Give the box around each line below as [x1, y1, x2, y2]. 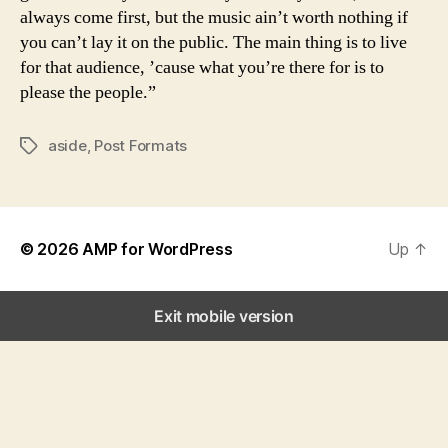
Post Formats [94, 135, 188, 155]
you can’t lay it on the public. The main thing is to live [20, 30, 407, 54]
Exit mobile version [154, 305, 294, 326]
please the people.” [20, 80, 156, 104]
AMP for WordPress [82, 238, 233, 259]
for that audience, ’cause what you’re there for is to [20, 55, 384, 79]
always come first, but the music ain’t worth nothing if [20, 5, 408, 29]
